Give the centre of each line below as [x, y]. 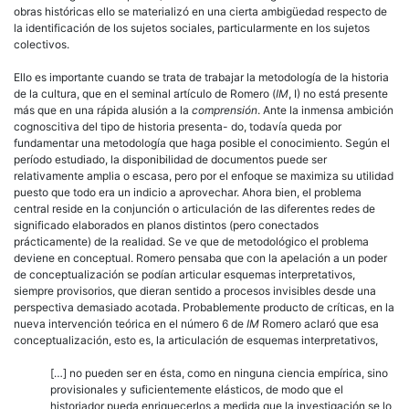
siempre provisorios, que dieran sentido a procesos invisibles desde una [195, 290]
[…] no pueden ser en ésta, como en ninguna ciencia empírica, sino [219, 372]
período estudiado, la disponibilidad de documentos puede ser [170, 159]
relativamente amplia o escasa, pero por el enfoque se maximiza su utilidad [204, 175]
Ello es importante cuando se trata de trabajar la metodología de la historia [201, 77]
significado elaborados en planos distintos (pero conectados [166, 225]
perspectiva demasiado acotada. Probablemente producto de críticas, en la [204, 307]
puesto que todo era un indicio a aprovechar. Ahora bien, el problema [188, 192]
